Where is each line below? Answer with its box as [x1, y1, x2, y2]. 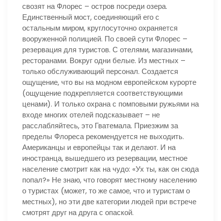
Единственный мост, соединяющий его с [22, 12, 159, 22]
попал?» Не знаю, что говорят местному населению [22, 175, 197, 185]
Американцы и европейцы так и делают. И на [22, 142, 176, 152]
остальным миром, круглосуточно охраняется [22, 23, 178, 33]
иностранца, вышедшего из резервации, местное [22, 153, 187, 163]
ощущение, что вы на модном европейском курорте [22, 77, 196, 87]
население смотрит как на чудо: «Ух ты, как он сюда [22, 164, 199, 174]
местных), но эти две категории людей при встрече [22, 196, 196, 207]
